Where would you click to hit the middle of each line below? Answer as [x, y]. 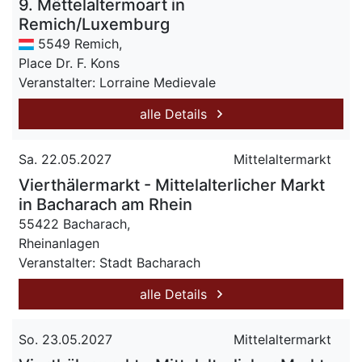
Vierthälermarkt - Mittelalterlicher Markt [172, 185]
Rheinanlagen [59, 243]
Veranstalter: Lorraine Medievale [117, 82]
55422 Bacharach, [74, 224]
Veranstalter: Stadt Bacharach [109, 263]
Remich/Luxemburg [94, 24]
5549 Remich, [78, 44]
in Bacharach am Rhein [105, 204]
